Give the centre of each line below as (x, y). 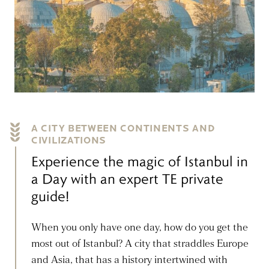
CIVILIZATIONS (69, 141)
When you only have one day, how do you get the (140, 228)
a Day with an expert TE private (127, 179)
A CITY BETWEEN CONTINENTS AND (123, 128)
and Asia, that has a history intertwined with (129, 260)
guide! (50, 196)
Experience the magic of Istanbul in (140, 161)
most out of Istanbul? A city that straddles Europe (140, 244)
